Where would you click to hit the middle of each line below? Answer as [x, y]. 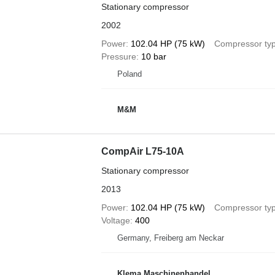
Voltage [115, 220]
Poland [129, 74]
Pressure [118, 56]
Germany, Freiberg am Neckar [170, 238]
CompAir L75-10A [142, 151]
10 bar [153, 56]
